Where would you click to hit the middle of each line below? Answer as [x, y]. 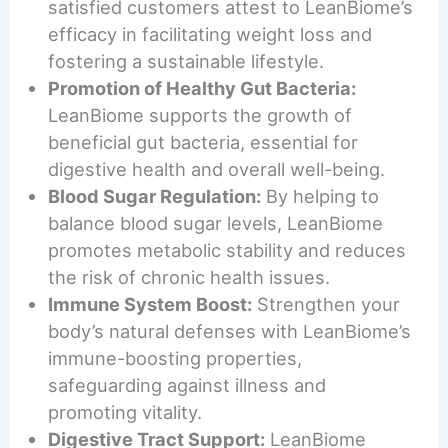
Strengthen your [326, 303]
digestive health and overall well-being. [217, 168]
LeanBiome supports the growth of [200, 114]
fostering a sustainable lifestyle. [186, 60]
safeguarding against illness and [187, 384]
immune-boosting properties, [175, 357]
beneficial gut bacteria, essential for [203, 141]
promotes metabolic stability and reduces [227, 249]
